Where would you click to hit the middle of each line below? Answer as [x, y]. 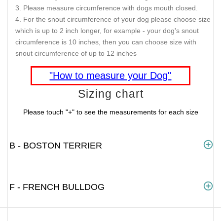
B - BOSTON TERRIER [56, 145]
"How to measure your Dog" [110, 75]
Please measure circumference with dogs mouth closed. [110, 8]
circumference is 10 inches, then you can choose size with [106, 42]
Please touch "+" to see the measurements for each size [110, 112]
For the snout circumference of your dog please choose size [117, 19]
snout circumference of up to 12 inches [76, 54]
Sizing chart [110, 93]
